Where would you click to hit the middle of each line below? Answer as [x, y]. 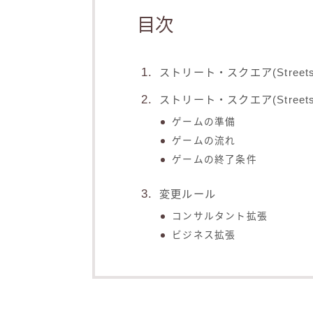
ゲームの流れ [204, 141]
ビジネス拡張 [204, 235]
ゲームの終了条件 [214, 160]
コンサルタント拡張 [220, 217]
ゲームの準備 [204, 122]
